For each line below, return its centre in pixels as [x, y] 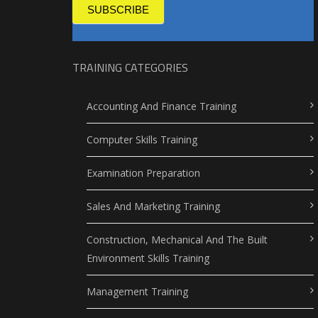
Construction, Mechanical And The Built [177, 239]
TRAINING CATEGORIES [130, 67]
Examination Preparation [143, 172]
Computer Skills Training [142, 139]
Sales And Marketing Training [153, 206]
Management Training [137, 291]
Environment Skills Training [148, 258]
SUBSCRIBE [118, 9]
